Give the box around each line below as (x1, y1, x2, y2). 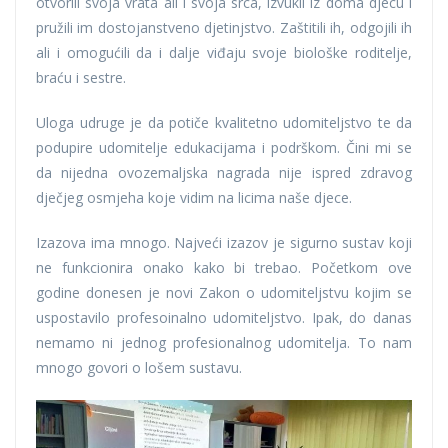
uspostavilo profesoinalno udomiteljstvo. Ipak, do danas (36, 307, 412, 327)
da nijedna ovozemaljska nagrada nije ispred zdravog (36, 162, 412, 182)
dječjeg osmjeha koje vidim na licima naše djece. (36, 187, 352, 207)
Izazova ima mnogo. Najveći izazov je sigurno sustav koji (36, 232, 412, 252)
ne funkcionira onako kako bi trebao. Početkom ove (36, 257, 412, 277)
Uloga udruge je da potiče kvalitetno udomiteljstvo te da (36, 112, 412, 132)
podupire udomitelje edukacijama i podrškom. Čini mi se (36, 137, 412, 157)
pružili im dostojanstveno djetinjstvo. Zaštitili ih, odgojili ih (36, 17, 412, 37)
